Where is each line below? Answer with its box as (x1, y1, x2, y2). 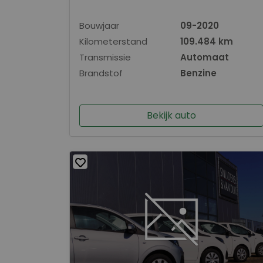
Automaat (180, 50, 229, 63)
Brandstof (79, 66, 123, 79)
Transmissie (79, 50, 131, 63)
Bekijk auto (147, 108, 196, 122)
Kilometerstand (79, 35, 147, 48)
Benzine (180, 66, 217, 79)
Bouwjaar (79, 19, 119, 32)
